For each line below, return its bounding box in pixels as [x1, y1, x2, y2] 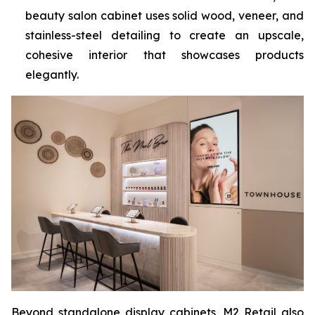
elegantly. [25, 67, 79, 82]
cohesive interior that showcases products [25, 48, 304, 63]
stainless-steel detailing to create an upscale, [25, 28, 304, 43]
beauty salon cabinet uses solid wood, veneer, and [25, 8, 304, 23]
